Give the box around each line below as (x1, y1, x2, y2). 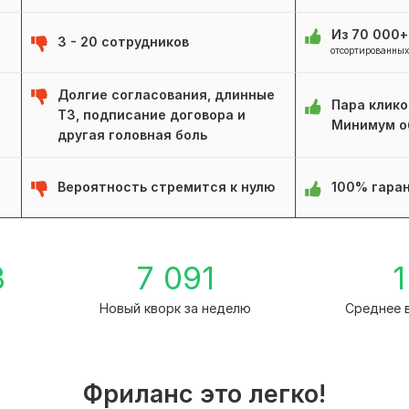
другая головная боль (58, 127, 207, 143)
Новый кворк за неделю (99, 300, 251, 317)
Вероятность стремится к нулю (58, 179, 275, 195)
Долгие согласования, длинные (58, 87, 275, 103)
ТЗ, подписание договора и (58, 107, 246, 123)
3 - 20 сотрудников (58, 34, 189, 50)
